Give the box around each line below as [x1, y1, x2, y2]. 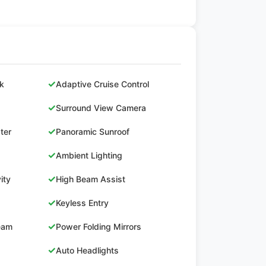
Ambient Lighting [55, 150, 122, 160]
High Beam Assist [55, 173, 125, 184]
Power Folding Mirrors [55, 221, 141, 232]
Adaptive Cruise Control [55, 78, 149, 89]
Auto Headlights [55, 245, 119, 255]
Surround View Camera [55, 102, 146, 113]
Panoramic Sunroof [55, 126, 129, 137]
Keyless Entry [55, 197, 109, 208]
